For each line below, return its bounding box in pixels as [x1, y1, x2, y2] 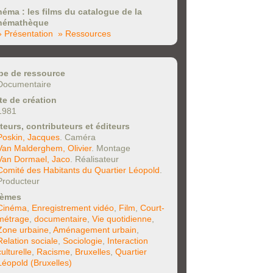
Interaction [107, 235, 148, 246]
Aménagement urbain [53, 224, 136, 235]
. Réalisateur [70, 154, 119, 165]
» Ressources [58, 29, 111, 39]
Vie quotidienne [92, 213, 152, 224]
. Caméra [60, 132, 96, 143]
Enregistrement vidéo [32, 202, 114, 213]
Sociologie [63, 235, 102, 246]
